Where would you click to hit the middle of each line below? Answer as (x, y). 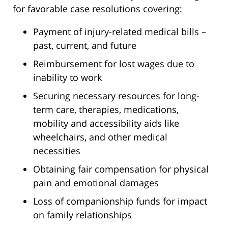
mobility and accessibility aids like (106, 123)
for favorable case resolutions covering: (97, 9)
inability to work (67, 78)
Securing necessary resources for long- (116, 96)
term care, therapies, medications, (106, 110)
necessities (57, 151)
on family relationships (82, 215)
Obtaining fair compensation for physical (121, 169)
